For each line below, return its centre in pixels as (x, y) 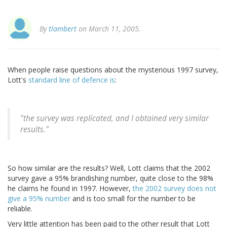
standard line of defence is (72, 80)
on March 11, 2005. (109, 29)
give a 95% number (39, 199)
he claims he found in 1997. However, (70, 188)
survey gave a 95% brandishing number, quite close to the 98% (110, 178)
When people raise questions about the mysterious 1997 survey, (113, 70)
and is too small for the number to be (133, 199)
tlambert (63, 29)
